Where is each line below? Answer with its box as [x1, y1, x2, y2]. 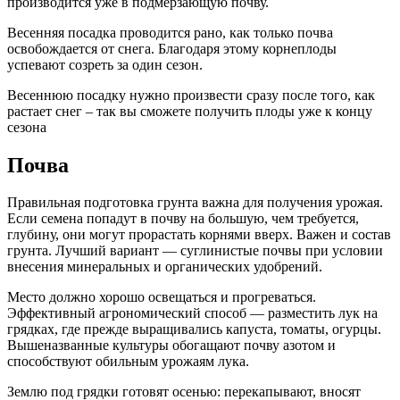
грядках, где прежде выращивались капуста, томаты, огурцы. [7, 321, 381, 337]
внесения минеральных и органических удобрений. [7, 259, 322, 275]
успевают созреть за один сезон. [7, 56, 203, 72]
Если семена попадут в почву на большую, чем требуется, [7, 211, 359, 227]
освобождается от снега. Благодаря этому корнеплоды [7, 40, 337, 56]
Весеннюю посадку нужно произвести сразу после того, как [7, 87, 375, 103]
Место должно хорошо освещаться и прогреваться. [7, 289, 316, 305]
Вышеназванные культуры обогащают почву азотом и [7, 337, 336, 354]
